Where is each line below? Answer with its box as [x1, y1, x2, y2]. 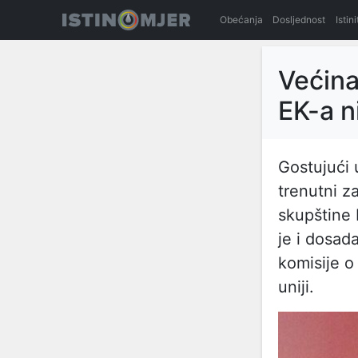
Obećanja [219, 14, 263, 26]
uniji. [278, 277, 314, 296]
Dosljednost [272, 14, 326, 26]
